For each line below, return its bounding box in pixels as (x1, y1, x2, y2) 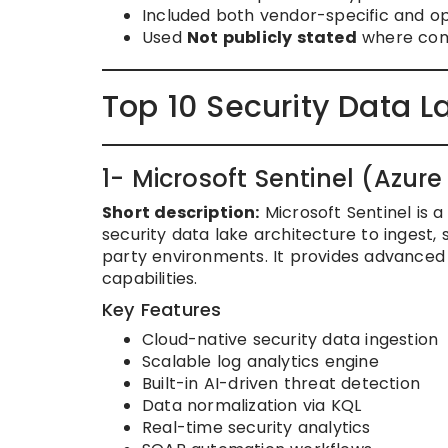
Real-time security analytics (142, 416, 371, 440)
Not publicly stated (187, 26, 357, 50)
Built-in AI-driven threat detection (142, 372, 420, 396)
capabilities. (102, 267, 198, 291)
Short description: (102, 201, 260, 225)
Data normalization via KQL (142, 394, 362, 418)
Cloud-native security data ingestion (142, 328, 439, 352)
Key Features (102, 297, 222, 323)
